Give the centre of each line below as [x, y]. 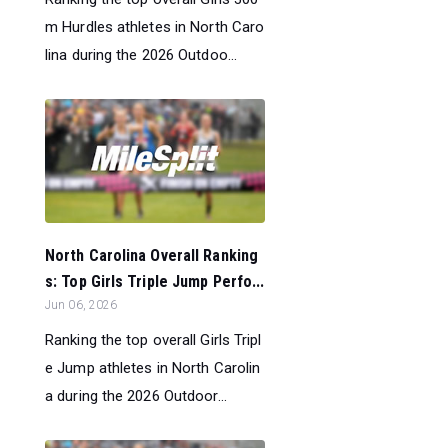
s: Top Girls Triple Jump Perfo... [155, 281]
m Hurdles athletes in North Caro [155, 26]
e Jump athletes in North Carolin [153, 367]
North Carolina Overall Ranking [152, 255]
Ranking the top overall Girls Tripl [153, 339]
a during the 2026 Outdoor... [136, 395]
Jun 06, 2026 [81, 304]
